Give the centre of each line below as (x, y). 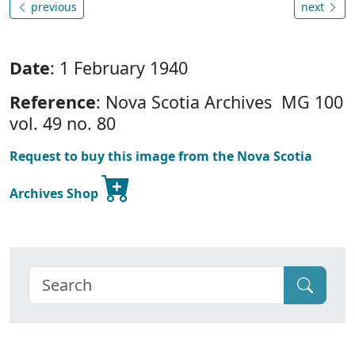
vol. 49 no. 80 (63, 124)
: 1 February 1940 (119, 68)
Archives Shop (55, 194)
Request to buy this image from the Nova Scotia (161, 157)
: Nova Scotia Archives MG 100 (219, 102)
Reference (53, 102)
